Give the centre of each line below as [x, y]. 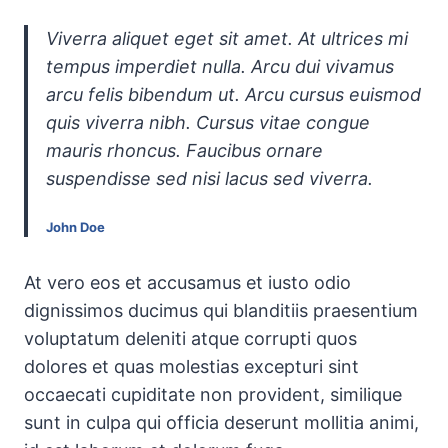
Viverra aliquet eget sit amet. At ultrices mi [227, 39]
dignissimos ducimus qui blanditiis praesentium [221, 311]
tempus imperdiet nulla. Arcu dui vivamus [220, 67]
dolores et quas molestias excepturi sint [191, 367]
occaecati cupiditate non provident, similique [213, 395]
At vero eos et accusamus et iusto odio [187, 283]
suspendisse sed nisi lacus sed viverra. [209, 179]
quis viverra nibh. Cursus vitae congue [208, 123]
